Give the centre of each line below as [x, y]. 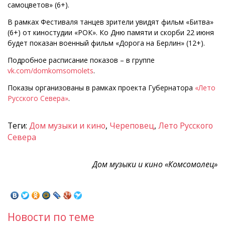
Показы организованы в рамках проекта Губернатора [101, 87]
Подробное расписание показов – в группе [81, 60]
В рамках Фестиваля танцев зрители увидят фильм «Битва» [110, 22]
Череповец [132, 125]
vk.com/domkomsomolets [50, 70]
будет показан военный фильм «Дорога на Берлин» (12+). [106, 43]
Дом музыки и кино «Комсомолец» [155, 164]
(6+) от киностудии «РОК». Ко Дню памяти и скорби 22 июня [111, 32]
